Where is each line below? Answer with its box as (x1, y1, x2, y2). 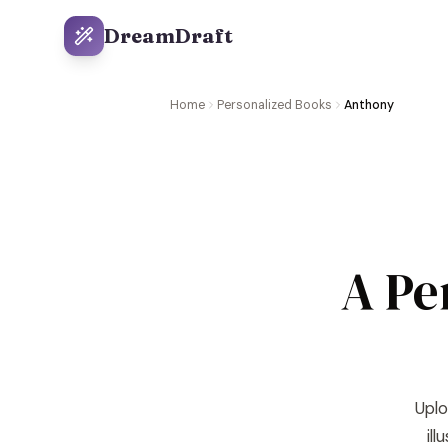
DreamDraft (104, 23, 233, 48)
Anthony (344, 97, 394, 113)
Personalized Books (217, 97, 332, 113)
